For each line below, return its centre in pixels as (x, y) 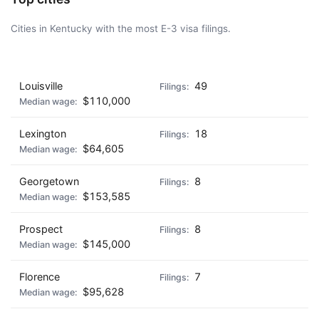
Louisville (41, 86)
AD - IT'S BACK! (265, 66)
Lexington (43, 134)
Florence (40, 277)
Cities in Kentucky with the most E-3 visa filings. (121, 28)
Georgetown (49, 181)
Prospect (41, 229)
